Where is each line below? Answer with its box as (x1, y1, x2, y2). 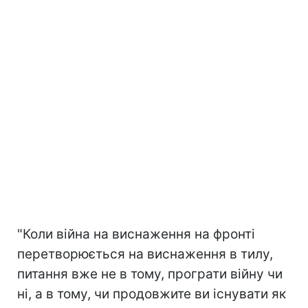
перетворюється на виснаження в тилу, (17, 245, 273, 262)
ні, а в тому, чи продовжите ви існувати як (17, 285, 286, 302)
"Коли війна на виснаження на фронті (17, 225, 255, 242)
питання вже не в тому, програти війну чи (17, 265, 283, 282)
